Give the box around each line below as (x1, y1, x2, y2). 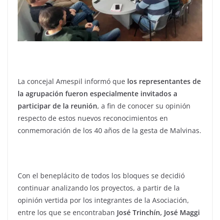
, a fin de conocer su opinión (97, 101, 191, 111)
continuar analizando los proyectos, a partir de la (18, 183, 180, 193)
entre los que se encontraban (18, 208, 117, 218)
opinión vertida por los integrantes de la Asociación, (18, 195, 189, 205)
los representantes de (125, 77, 201, 86)
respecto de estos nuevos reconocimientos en (18, 113, 168, 123)
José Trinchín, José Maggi (117, 208, 200, 218)
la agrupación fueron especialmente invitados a (18, 89, 177, 99)
